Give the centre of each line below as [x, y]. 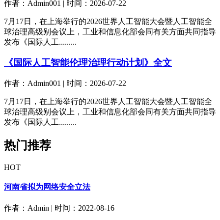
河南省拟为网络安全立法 [47, 187]
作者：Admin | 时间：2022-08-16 [59, 208]
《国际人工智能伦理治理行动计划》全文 [88, 63]
